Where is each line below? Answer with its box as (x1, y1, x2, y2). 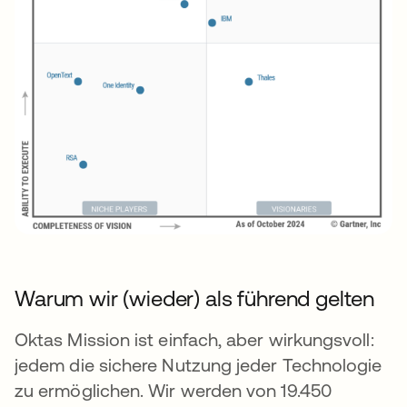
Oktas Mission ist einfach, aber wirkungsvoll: (15, 329, 374, 351)
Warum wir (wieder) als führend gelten (15, 286, 375, 312)
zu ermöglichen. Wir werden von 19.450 (15, 380, 332, 402)
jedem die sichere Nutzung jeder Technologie (15, 354, 382, 376)
